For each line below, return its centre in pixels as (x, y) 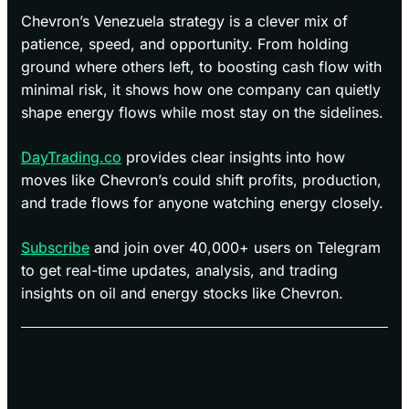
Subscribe (55, 248)
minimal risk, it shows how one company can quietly (201, 90)
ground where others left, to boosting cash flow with (201, 67)
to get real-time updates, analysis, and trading (179, 271)
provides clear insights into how (233, 157)
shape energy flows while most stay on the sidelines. (202, 113)
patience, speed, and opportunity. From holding (185, 44)
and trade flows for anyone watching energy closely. (202, 203)
